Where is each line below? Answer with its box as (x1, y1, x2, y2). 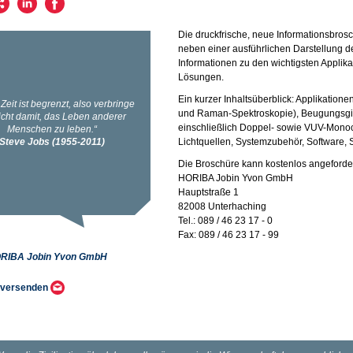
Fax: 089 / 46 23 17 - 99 (178, 229, 279, 241)
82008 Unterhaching (178, 201, 266, 213)
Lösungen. (178, 72, 224, 84)
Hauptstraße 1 (178, 187, 239, 199)
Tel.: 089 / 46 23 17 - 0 (178, 215, 273, 227)
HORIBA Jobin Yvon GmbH (178, 173, 293, 184)
